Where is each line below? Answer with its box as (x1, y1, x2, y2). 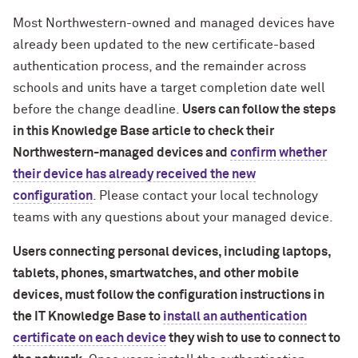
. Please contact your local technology (93, 189, 318, 202)
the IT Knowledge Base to (13, 310, 163, 323)
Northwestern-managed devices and (13, 146, 230, 159)
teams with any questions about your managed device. (13, 211, 333, 224)
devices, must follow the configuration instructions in (13, 288, 324, 301)
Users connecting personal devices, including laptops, (13, 245, 331, 258)
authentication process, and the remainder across (13, 60, 306, 73)
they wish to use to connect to (166, 332, 340, 344)
